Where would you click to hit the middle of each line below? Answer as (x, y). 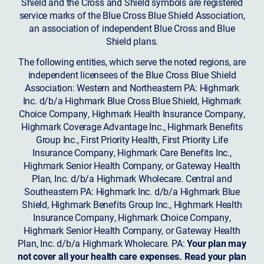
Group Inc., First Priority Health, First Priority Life (132, 139)
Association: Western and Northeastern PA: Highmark (132, 87)
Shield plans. (132, 41)
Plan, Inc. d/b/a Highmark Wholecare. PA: (103, 243)
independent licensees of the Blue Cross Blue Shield (132, 74)
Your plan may (217, 243)
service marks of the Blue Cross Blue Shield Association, (132, 15)
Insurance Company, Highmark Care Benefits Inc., (132, 152)
